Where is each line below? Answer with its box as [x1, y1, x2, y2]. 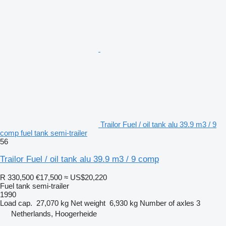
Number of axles [140, 198, 194, 207]
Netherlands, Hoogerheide [11, 209, 97, 218]
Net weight [71, 198, 105, 207]
